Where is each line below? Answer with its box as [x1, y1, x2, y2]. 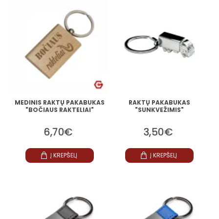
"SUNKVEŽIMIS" [134, 105, 184, 114]
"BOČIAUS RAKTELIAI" [25, 105, 94, 114]
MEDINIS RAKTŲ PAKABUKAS [14, 98, 105, 107]
